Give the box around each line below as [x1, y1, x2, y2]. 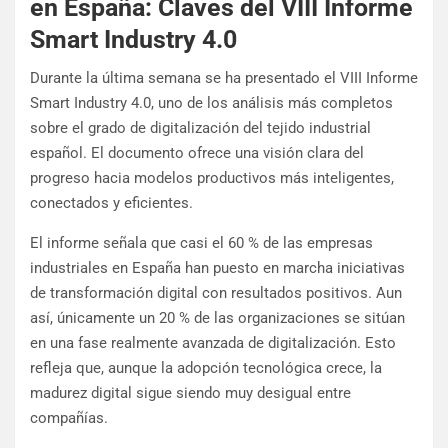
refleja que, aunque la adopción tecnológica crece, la [30, 359, 382, 378]
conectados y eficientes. [30, 194, 193, 213]
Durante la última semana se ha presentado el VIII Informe [30, 69, 418, 88]
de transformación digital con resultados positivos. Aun [30, 284, 402, 303]
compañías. [30, 409, 108, 428]
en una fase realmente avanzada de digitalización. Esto [30, 334, 396, 353]
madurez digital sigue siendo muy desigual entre [30, 384, 351, 403]
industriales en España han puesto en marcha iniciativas [30, 259, 405, 278]
